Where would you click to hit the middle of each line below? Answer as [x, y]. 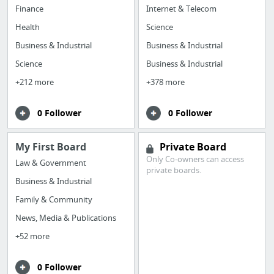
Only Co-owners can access [195, 159]
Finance [29, 8]
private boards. [174, 170]
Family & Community [54, 200]
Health [28, 27]
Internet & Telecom [182, 8]
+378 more [166, 82]
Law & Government [51, 163]
